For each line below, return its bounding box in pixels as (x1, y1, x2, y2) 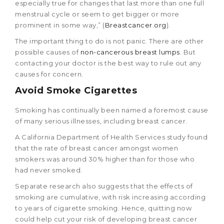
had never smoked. (15, 166, 82, 174)
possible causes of (15, 48, 80, 56)
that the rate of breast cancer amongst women (15, 144, 178, 152)
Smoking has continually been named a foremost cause (15, 106, 208, 114)
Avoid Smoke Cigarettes (15, 85, 137, 96)
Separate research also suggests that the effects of (15, 182, 193, 190)
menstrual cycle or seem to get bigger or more (15, 10, 179, 18)
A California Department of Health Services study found (15, 133, 207, 141)
